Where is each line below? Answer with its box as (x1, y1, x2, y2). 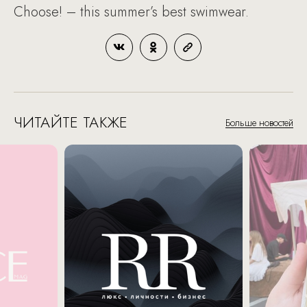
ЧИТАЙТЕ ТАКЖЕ (14, 111, 127, 133)
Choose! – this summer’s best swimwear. (14, 2, 249, 22)
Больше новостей (225, 116, 293, 130)
